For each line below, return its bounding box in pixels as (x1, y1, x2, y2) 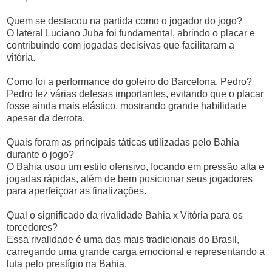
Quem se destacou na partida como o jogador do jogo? (7, 16, 243, 26)
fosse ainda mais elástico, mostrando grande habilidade (7, 101, 247, 111)
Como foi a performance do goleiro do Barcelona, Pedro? (7, 76, 253, 87)
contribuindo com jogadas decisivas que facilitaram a (7, 40, 235, 50)
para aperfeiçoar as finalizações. (7, 186, 147, 196)
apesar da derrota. (7, 113, 86, 123)
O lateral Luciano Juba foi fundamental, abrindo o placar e (7, 28, 256, 38)
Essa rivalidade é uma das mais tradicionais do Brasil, (7, 234, 240, 245)
